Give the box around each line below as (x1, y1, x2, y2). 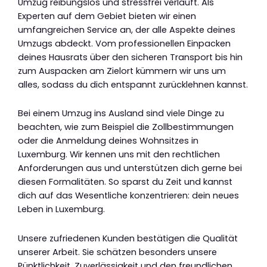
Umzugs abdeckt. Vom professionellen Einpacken (18, 37, 231, 49)
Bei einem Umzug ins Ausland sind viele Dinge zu (18, 107, 224, 120)
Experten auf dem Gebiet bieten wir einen (18, 10, 196, 22)
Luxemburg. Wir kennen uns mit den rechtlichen (18, 148, 220, 161)
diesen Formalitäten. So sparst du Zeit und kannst (18, 176, 232, 188)
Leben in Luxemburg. (18, 203, 105, 216)
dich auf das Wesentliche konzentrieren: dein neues (18, 190, 239, 202)
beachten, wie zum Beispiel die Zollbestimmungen (18, 121, 234, 133)
